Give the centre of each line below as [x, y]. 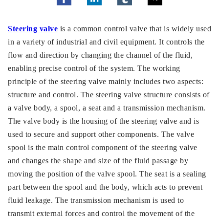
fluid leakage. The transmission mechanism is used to [96, 200]
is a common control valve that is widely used [134, 29]
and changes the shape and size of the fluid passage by [98, 161]
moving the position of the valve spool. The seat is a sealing [107, 174]
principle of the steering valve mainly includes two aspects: [106, 81]
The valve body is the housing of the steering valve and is [103, 121]
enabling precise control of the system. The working [94, 68]
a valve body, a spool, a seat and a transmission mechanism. [107, 108]
